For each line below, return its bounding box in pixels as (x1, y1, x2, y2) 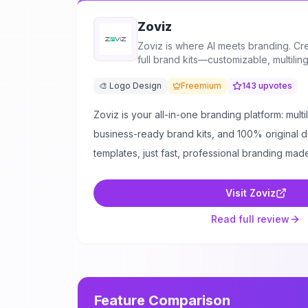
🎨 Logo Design (99, 80, 162, 91)
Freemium (181, 80, 221, 91)
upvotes (256, 80, 292, 91)
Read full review (211, 213, 289, 225)
